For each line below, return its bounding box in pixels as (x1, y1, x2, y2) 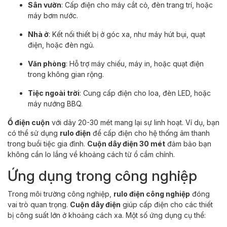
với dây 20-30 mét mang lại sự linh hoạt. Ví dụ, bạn (50, 118, 219, 127)
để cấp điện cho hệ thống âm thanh (91, 128, 210, 137)
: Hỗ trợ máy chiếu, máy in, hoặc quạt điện (66, 59, 204, 68)
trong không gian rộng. (28, 69, 104, 79)
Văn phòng (28, 59, 66, 68)
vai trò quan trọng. (8, 200, 70, 209)
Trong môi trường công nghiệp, (8, 189, 113, 198)
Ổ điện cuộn (8, 118, 50, 127)
